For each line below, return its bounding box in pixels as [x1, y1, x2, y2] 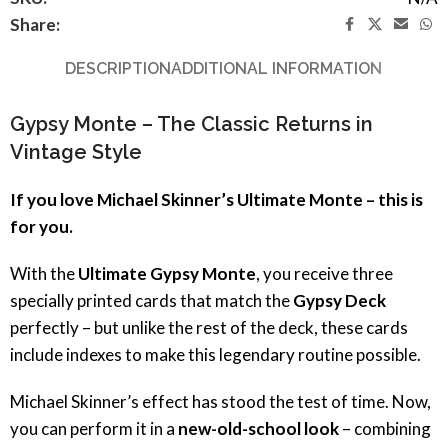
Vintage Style [10, 139, 142, 164]
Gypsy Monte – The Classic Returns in [10, 111, 373, 136]
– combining [339, 417, 431, 439]
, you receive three [256, 262, 393, 284]
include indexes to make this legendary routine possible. [10, 343, 421, 365]
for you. [10, 215, 73, 237]
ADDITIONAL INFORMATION [171, 59, 383, 79]
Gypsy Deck [293, 289, 386, 311]
